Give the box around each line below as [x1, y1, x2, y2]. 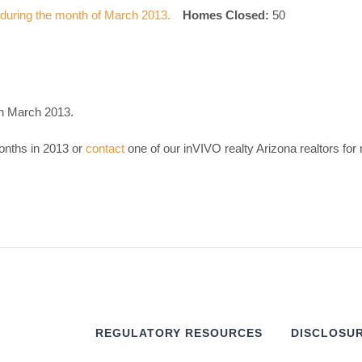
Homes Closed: [183, 8, 269, 22]
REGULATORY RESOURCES [95, 326, 263, 339]
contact [86, 141, 124, 155]
